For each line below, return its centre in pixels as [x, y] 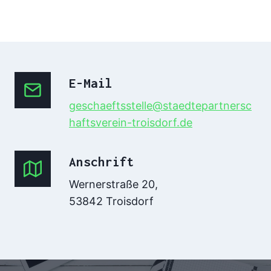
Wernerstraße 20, [113, 184]
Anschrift [102, 161]
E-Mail [91, 83]
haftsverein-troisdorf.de [131, 122]
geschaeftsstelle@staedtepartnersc [160, 105]
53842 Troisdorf [111, 201]
